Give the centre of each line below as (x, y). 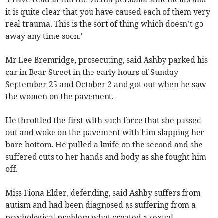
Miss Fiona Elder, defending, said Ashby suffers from (103, 193)
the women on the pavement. (60, 97)
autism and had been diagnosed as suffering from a (101, 205)
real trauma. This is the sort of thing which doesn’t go (105, 24)
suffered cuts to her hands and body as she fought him (106, 157)
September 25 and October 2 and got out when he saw (106, 84)
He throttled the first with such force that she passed (104, 120)
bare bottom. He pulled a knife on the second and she (104, 145)
